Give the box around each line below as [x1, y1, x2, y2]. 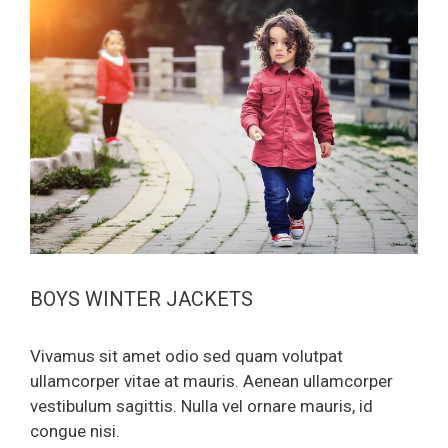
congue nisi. [30, 421, 124, 442]
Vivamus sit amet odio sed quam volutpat [30, 346, 343, 367]
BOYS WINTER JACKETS [30, 287, 253, 312]
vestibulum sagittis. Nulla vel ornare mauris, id [30, 396, 373, 417]
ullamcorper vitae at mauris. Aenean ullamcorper [30, 371, 393, 392]
